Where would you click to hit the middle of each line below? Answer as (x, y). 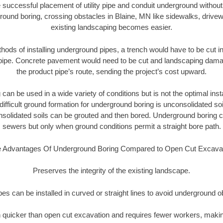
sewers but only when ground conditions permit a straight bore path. (111, 126)
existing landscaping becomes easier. (111, 27)
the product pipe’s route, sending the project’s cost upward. (111, 71)
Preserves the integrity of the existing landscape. (111, 171)
